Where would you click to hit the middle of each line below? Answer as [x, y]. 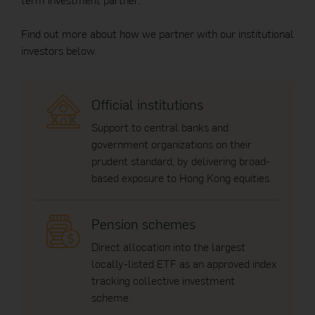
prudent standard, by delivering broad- [181, 161]
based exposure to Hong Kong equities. [181, 178]
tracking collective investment [163, 280]
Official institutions [147, 104]
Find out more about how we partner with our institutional [157, 33]
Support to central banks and [160, 127]
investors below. [59, 50]
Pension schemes [143, 224]
